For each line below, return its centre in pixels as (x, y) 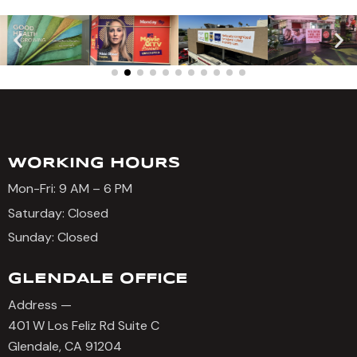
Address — (40, 304)
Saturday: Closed (58, 213)
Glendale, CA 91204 (65, 346)
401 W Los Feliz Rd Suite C (84, 325)
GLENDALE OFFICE (98, 279)
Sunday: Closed (53, 237)
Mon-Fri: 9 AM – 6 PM (70, 189)
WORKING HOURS (94, 163)
